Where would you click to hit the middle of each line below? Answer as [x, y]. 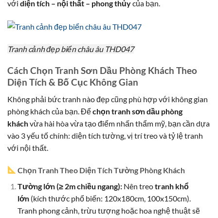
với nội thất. [28, 148]
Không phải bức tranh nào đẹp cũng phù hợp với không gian [108, 99]
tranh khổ [172, 186]
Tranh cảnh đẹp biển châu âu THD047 [71, 49]
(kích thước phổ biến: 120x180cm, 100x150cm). [110, 198]
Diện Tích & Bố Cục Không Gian [73, 82]
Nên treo [138, 186]
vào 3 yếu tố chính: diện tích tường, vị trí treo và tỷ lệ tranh [105, 136]
